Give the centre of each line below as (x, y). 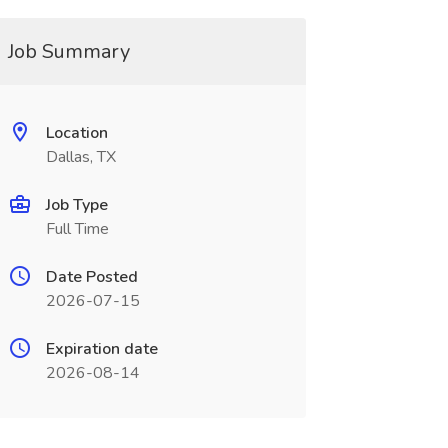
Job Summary (68, 51)
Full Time (77, 229)
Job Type (76, 205)
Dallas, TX (80, 157)
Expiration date (101, 349)
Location (76, 133)
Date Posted (91, 277)
